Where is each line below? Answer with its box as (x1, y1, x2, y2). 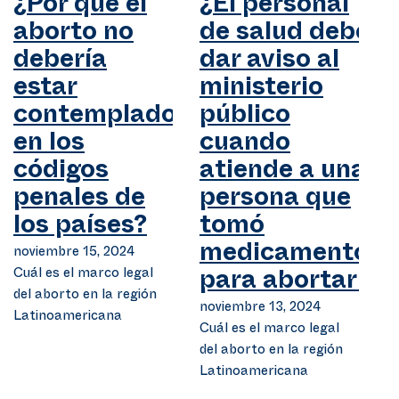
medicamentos (199, 250, 382, 263)
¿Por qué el (13, 2, 147, 14)
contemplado (13, 112, 176, 125)
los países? (13, 223, 147, 235)
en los (13, 140, 85, 152)
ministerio (199, 85, 323, 97)
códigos (13, 167, 109, 180)
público (199, 112, 290, 125)
